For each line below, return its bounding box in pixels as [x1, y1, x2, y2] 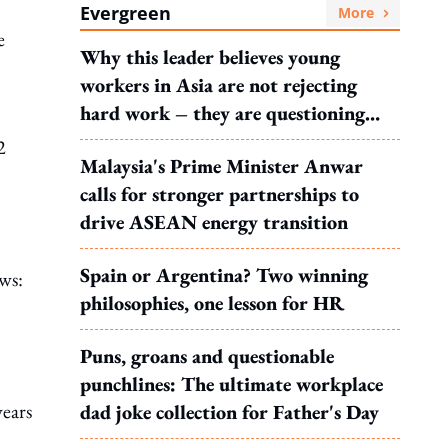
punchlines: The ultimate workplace [80, 371, 383, 397]
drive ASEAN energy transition [80, 209, 348, 235]
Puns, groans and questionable [80, 343, 334, 369]
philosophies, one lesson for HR [80, 290, 344, 316]
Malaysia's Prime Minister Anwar [80, 153, 363, 179]
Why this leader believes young [80, 44, 340, 70]
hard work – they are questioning [80, 100, 365, 126]
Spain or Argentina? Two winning [80, 262, 368, 288]
